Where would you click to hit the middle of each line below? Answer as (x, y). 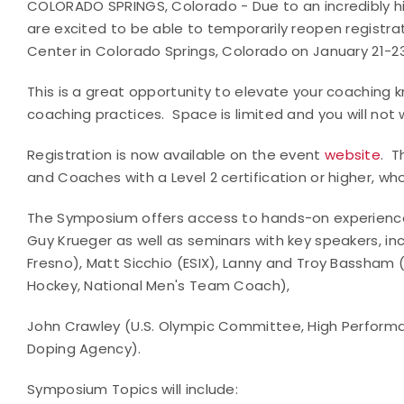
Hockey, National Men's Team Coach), (159, 285)
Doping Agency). (84, 349)
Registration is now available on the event (176, 155)
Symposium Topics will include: (133, 389)
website (353, 155)
